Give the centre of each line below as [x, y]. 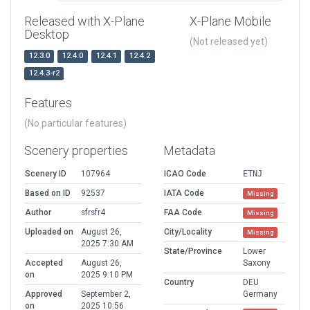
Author [38, 213]
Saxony [257, 263]
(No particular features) [75, 124]
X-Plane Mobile [230, 21]
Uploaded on [49, 232]
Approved [44, 294]
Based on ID [48, 193]
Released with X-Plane [84, 21]
